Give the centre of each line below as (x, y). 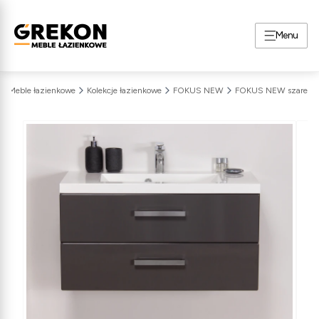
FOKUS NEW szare (271, 90)
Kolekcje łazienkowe (124, 90)
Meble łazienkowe (42, 90)
